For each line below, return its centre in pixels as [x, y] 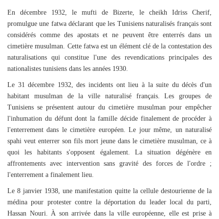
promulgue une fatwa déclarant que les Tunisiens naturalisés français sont [109, 24]
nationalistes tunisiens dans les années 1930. [68, 69]
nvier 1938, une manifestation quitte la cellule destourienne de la [120, 191]
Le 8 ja [18, 191]
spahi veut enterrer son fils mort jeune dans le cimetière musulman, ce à [109, 141]
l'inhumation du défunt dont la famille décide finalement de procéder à [109, 119]
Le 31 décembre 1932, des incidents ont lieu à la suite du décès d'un [109, 85]
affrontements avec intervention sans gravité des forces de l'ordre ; [109, 164]
